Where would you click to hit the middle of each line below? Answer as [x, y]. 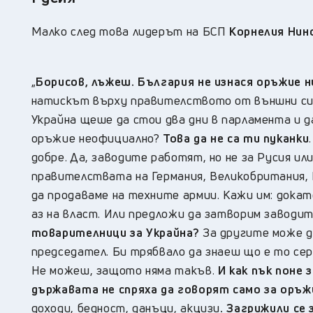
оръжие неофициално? [95, 138]
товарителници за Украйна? [115, 233]
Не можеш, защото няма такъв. [124, 270]
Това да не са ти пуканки [234, 138]
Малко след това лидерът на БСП [129, 31]
